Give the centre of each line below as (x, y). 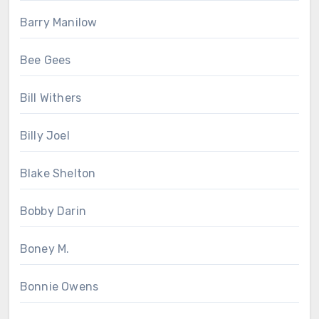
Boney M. (45, 249)
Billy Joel (45, 135)
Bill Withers (51, 98)
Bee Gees (45, 60)
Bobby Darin (53, 211)
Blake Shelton (58, 173)
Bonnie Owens (59, 286)
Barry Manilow (58, 22)
